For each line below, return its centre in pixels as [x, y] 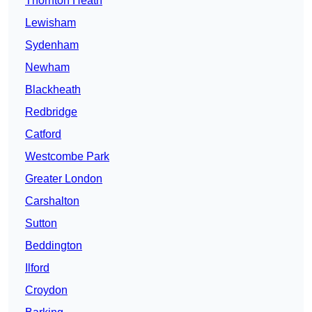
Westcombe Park [67, 157]
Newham [47, 68]
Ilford [37, 268]
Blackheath [53, 90]
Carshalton [52, 201]
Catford [43, 134]
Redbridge [51, 112]
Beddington [54, 246]
